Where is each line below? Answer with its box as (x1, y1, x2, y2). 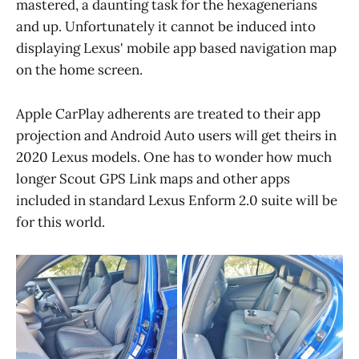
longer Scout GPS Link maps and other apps (16, 169, 290, 188)
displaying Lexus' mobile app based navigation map (16, 39, 337, 58)
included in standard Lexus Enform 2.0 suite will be (16, 191, 337, 209)
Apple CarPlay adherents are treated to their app (16, 104, 321, 123)
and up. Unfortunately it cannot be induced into (16, 18, 316, 36)
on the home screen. (16, 61, 143, 79)
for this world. (16, 212, 105, 231)
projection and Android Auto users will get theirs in (16, 126, 337, 144)
